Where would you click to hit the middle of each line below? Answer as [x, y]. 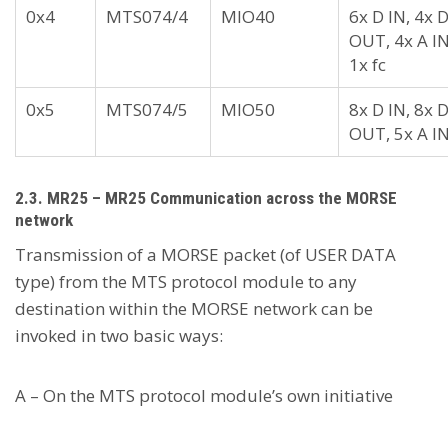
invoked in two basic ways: [119, 335]
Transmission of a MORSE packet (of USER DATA [205, 254]
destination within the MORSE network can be [194, 308]
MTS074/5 [147, 109]
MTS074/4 [147, 16]
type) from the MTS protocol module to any [186, 281]
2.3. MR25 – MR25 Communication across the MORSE [206, 198]
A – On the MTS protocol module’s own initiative [204, 395]
